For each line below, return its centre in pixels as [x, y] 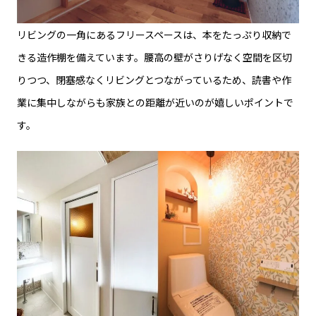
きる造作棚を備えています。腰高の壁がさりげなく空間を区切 [154, 57]
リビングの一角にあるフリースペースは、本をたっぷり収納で [154, 34]
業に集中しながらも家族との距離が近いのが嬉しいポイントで [155, 102]
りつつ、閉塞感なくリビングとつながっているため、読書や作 [154, 79]
